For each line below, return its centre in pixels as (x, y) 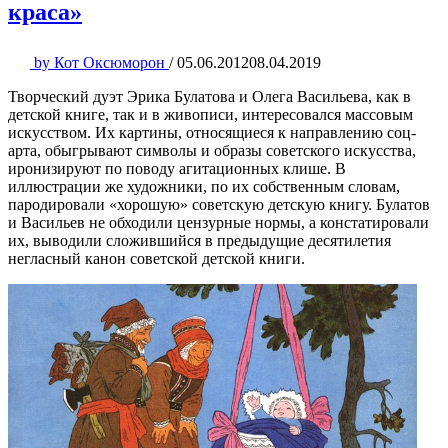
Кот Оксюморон (109, 62)
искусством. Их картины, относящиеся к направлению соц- (212, 132)
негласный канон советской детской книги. (156, 258)
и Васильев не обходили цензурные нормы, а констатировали (218, 222)
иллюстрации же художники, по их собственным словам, (204, 186)
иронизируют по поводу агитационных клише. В (177, 168)
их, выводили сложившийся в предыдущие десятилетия (199, 240)
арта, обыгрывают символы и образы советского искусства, (212, 150)
